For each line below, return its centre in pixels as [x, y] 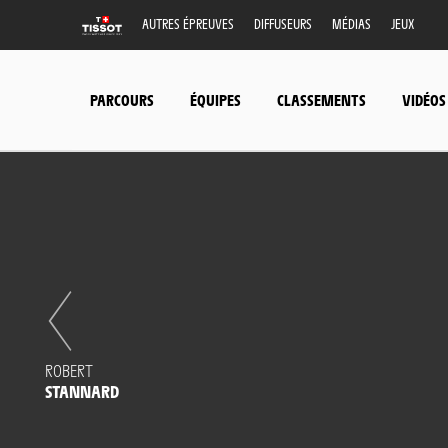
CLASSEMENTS [321, 99]
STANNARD [82, 391]
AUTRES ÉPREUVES [188, 23]
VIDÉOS [424, 99]
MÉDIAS [351, 23]
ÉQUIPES [215, 99]
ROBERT [69, 370]
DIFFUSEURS [283, 23]
